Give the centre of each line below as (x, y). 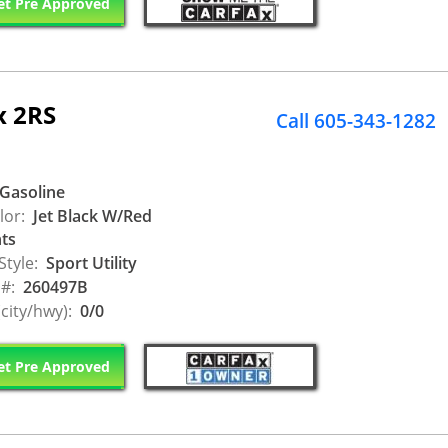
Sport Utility (89, 263)
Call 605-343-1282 (356, 121)
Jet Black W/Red (90, 216)
